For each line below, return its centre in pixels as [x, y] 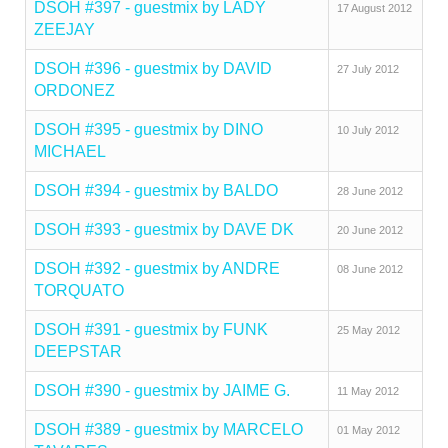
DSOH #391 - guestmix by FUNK [151, 329]
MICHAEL [70, 151]
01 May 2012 [368, 430]
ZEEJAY [64, 29]
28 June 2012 [370, 191]
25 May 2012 [368, 330]
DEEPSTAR [78, 351]
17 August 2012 [374, 8]
